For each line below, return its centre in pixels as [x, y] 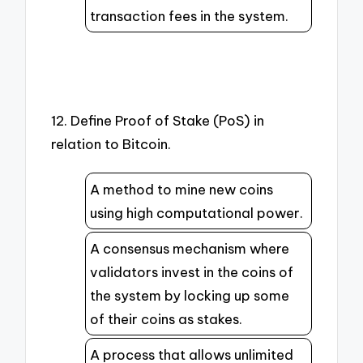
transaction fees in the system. [189, 16]
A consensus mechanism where [190, 249]
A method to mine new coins [181, 190]
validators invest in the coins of [192, 272]
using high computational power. [196, 213]
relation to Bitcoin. [111, 144]
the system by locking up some [190, 296]
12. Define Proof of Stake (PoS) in [158, 121]
